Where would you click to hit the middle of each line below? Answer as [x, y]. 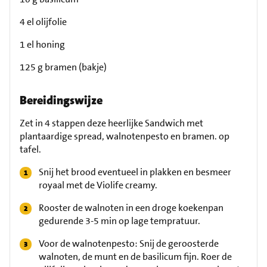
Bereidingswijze [61, 100]
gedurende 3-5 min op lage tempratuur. [119, 221]
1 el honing [42, 44]
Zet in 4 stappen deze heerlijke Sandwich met [111, 123]
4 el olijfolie [43, 22]
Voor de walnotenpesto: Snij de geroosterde [129, 243]
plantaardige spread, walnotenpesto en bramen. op [125, 136]
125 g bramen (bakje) [63, 67]
